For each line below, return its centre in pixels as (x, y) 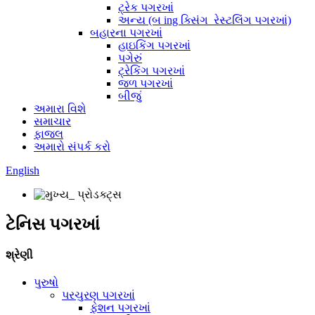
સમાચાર (52, 121)
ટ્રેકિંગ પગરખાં (152, 71)
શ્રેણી (19, 255)
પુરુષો (46, 283)
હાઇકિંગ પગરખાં (154, 45)
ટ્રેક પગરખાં (146, 7)
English (22, 171)
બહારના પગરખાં (126, 33)
